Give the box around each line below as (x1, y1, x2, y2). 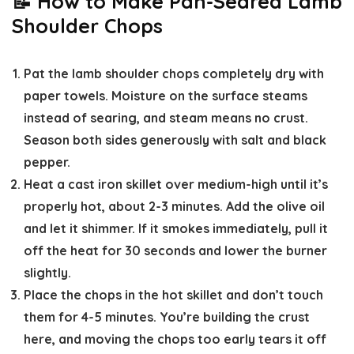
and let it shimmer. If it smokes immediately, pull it (24, 220, 328, 237)
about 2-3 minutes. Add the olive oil (105, 198, 325, 215)
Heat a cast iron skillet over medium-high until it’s (24, 176, 328, 193)
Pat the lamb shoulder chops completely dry (24, 66, 296, 82)
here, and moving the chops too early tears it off (24, 331, 326, 348)
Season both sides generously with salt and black (24, 132, 326, 149)
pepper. (24, 154, 70, 171)
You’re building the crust (156, 309, 310, 326)
